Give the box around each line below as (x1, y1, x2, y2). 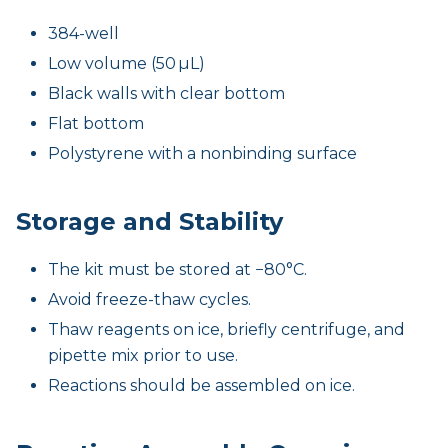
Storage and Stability (16, 206, 283, 236)
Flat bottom (48, 113, 144, 133)
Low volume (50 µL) (48, 53, 205, 73)
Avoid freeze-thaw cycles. (48, 289, 251, 309)
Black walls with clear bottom (48, 83, 285, 103)
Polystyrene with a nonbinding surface (48, 143, 357, 163)
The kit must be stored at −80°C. (48, 259, 307, 279)
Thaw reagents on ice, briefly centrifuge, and (48, 319, 405, 339)
